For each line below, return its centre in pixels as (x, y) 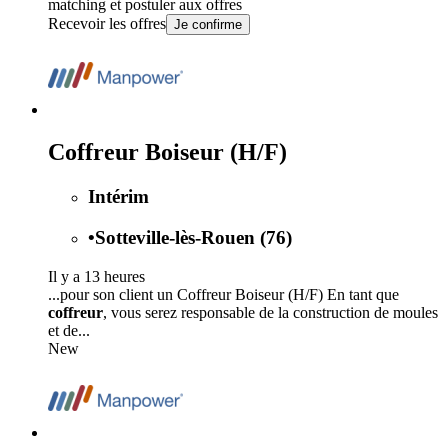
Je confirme (208, 25)
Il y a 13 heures (96, 276)
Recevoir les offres (107, 24)
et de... (69, 330)
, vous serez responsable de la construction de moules (270, 312)
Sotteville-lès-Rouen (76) (193, 237)
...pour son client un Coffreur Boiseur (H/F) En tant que (223, 294)
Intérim (118, 197)
